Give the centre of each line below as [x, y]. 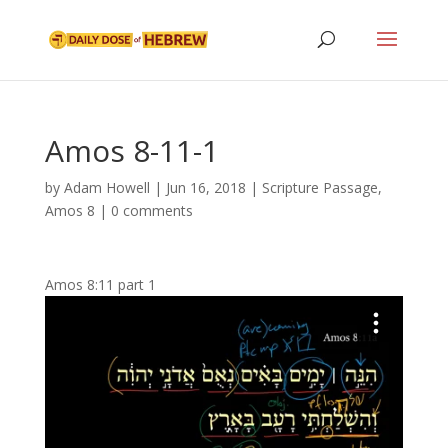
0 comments [151, 210]
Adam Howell [106, 187]
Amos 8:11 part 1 [100, 284]
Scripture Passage [319, 187]
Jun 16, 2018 [205, 187]
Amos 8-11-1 [131, 150]
